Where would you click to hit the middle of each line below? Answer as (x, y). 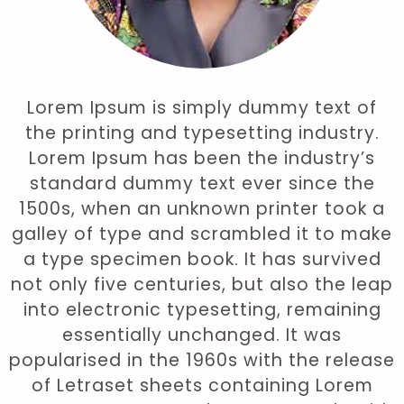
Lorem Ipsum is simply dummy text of (202, 108)
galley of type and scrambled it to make (202, 234)
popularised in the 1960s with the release (202, 360)
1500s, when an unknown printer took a (202, 209)
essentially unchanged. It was (202, 335)
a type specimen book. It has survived (202, 259)
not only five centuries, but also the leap (202, 285)
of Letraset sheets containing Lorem (202, 386)
